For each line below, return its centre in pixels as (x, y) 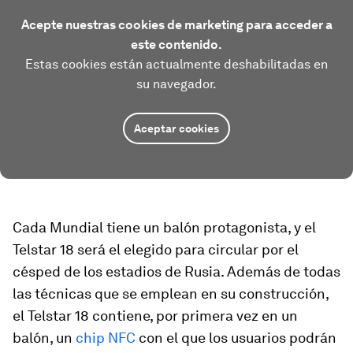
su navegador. (176, 84)
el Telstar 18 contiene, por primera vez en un (155, 316)
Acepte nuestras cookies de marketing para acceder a (176, 25)
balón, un (44, 338)
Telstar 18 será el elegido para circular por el (156, 249)
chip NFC (106, 338)
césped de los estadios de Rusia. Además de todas (176, 271)
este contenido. (176, 45)
